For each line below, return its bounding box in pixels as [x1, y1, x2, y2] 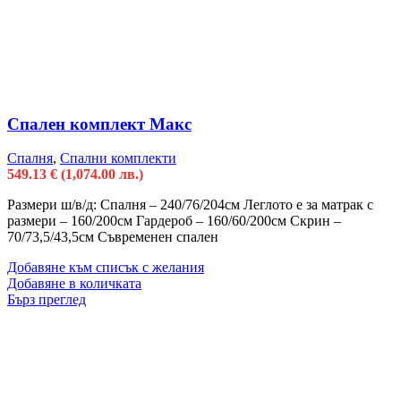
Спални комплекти [60, 150, 176, 166]
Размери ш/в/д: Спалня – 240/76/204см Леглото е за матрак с [7, 197, 373, 213]
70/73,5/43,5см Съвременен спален [7, 229, 218, 245]
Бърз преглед [7, 292, 86, 308]
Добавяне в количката [7, 276, 141, 292]
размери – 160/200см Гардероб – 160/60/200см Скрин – [7, 213, 341, 229]
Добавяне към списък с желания [7, 260, 204, 276]
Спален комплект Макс [7, 114, 192, 133]
